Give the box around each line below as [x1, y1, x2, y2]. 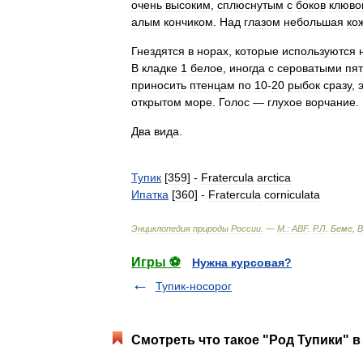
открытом [131, 96, 181, 109]
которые [235, 45, 279, 58]
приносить [131, 79, 186, 92]
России [231, 224, 261, 233]
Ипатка [131, 188, 169, 201]
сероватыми [277, 62, 342, 75]
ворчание [305, 96, 356, 109]
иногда [229, 62, 265, 75]
